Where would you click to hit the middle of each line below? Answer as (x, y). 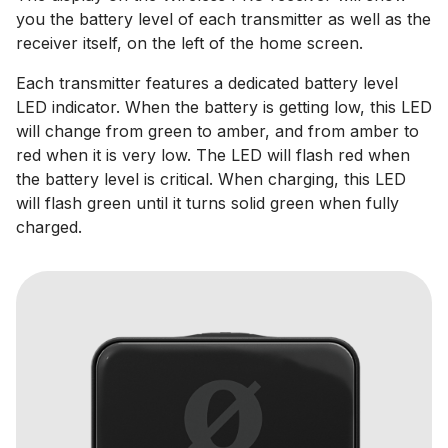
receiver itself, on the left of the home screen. (189, 43)
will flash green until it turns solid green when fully (207, 203)
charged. (49, 227)
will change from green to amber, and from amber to (217, 131)
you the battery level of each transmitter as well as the (223, 19)
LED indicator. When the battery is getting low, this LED (224, 107)
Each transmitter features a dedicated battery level (207, 83)
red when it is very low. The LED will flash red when (213, 155)
